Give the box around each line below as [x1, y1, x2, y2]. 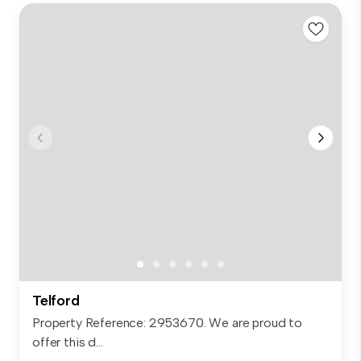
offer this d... [32, 334, 103, 351]
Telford [32, 292, 80, 310]
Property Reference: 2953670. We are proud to [32, 315, 302, 331]
